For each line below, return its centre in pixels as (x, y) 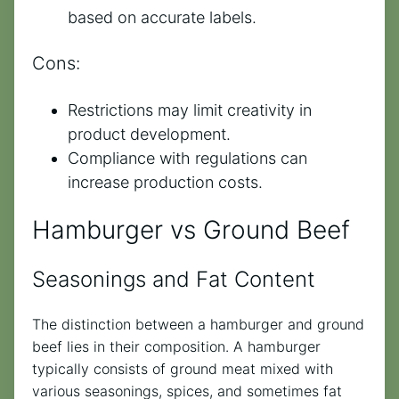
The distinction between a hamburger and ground (198, 325)
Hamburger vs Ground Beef (191, 230)
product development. (149, 134)
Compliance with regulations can (187, 158)
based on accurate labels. (162, 17)
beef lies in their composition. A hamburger (176, 347)
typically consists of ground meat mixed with (183, 369)
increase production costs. (165, 182)
